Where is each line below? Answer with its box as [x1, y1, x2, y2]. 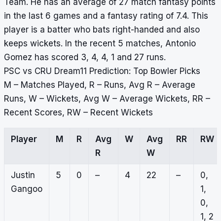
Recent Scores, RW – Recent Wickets [4, 108, 153, 118]
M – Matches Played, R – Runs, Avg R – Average [4, 80, 195, 90]
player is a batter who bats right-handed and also [4, 25, 200, 35]
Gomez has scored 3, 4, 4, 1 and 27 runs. [4, 52, 166, 63]
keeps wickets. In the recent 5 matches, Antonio [4, 38, 196, 49]
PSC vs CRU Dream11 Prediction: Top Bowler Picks [4, 66, 200, 76]
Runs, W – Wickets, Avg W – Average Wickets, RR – [4, 94, 210, 104]
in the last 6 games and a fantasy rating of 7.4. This [4, 11, 208, 21]
